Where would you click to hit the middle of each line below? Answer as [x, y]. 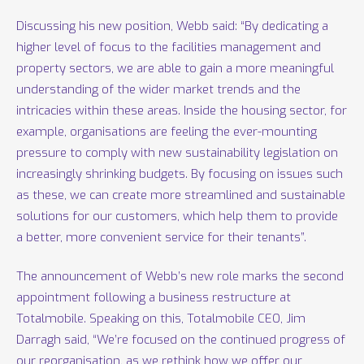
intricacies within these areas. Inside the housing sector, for [182, 110]
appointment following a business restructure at [154, 297]
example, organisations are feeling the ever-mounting [167, 131]
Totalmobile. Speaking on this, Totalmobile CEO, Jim [161, 318]
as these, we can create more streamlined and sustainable [181, 195]
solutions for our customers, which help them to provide [178, 216]
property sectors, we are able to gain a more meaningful [175, 68]
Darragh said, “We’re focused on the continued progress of [181, 340]
